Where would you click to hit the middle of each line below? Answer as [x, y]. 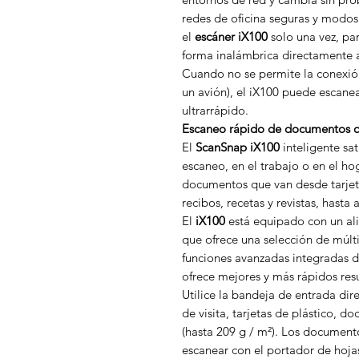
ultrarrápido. [215, 110]
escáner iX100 [231, 36]
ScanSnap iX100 [238, 147]
